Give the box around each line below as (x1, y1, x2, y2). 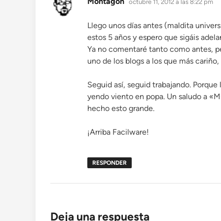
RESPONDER (92, 159, 127, 166)
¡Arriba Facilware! (87, 127, 149, 137)
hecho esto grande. (87, 104, 154, 113)
